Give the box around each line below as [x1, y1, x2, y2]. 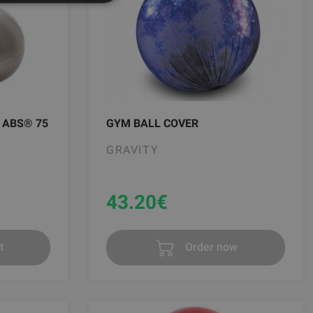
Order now [182, 240, 238, 254]
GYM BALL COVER [106, 116, 198, 130]
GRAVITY [106, 143, 159, 156]
